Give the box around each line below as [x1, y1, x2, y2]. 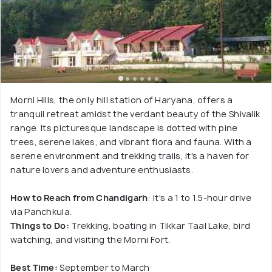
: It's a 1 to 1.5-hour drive [148, 192, 251, 203]
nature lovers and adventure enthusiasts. [10, 164, 193, 175]
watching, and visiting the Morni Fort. [10, 234, 171, 245]
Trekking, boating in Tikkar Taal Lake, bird [69, 220, 251, 231]
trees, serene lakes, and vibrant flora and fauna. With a [10, 136, 252, 148]
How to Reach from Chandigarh [10, 192, 148, 203]
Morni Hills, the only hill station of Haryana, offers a [10, 94, 233, 106]
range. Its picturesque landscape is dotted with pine [10, 122, 238, 134]
